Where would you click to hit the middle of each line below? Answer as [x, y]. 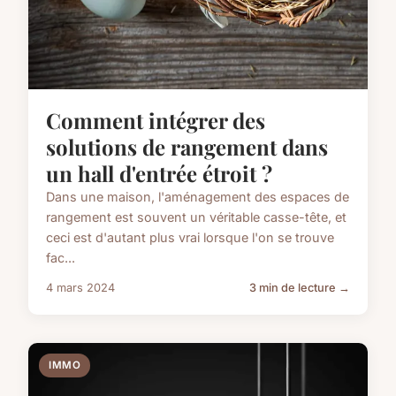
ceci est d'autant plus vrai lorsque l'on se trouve [190, 237]
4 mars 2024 [80, 287]
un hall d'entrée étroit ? [159, 173]
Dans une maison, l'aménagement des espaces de [198, 196]
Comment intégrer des [156, 120]
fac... [61, 257]
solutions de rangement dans [187, 146]
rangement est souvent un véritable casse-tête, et [196, 217]
